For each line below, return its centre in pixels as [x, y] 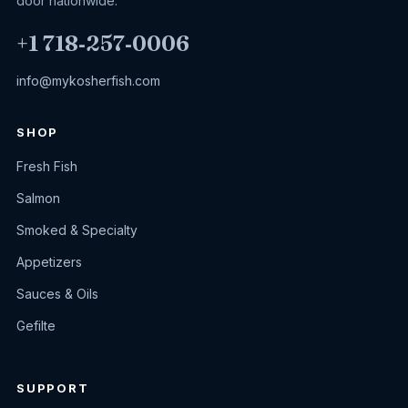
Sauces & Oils [57, 293]
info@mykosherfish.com [88, 80]
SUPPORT [53, 388]
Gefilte [36, 325]
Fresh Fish [47, 166]
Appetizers [49, 261]
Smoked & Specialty [77, 229]
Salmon [38, 198]
